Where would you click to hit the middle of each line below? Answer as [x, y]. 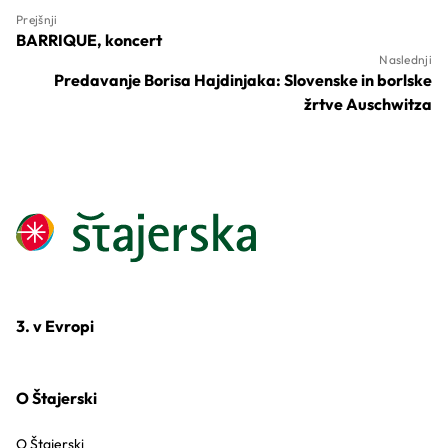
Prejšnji [37, 19]
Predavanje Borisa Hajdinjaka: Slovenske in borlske [243, 80]
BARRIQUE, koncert [89, 40]
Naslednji [405, 59]
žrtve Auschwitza [368, 104]
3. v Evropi [55, 326]
